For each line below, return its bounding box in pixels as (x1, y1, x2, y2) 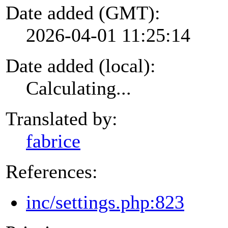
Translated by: (6, 107, 118, 129)
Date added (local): (6, 54, 156, 76)
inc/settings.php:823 (26, 191, 184, 213)
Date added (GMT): (6, 2, 160, 23)
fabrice (26, 130, 80, 152)
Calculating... (26, 77, 131, 99)
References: (6, 160, 98, 182)
